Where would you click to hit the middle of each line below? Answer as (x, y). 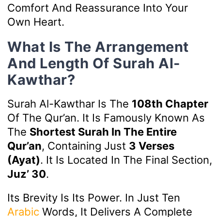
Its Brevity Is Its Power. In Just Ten (94, 197)
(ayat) (24, 160)
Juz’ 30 (27, 174)
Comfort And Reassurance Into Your (98, 8)
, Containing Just (85, 146)
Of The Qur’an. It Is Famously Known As (106, 117)
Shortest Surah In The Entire (103, 132)
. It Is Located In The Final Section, (126, 160)
